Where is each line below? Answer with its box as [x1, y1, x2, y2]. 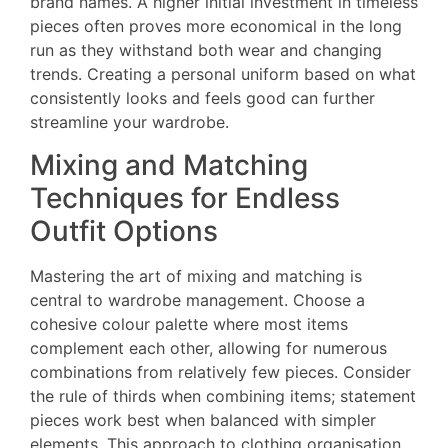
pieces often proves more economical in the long [30, 16, 402, 37]
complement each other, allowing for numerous [30, 337, 387, 358]
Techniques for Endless [30, 180, 340, 215]
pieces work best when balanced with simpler [30, 409, 376, 430]
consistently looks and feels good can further [30, 88, 375, 109]
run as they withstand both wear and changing [30, 40, 382, 61]
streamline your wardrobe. [30, 112, 229, 133]
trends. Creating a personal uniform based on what [30, 64, 416, 85]
